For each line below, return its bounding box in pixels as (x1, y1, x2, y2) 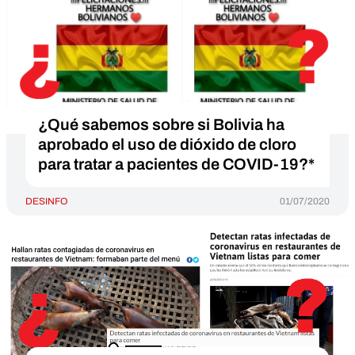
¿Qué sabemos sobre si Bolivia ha (38, 116, 284, 133)
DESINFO (25, 196, 67, 207)
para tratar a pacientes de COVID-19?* (38, 155, 315, 173)
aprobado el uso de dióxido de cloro (38, 136, 296, 153)
